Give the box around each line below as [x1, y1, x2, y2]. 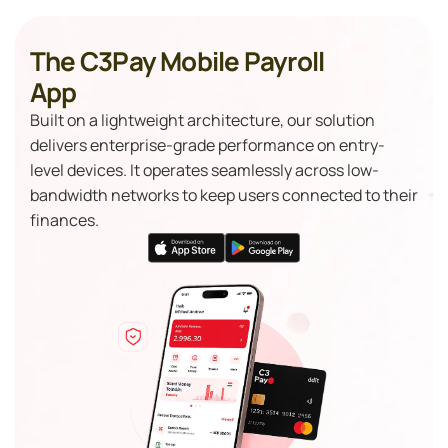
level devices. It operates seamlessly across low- [30, 158, 379, 181]
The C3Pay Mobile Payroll [30, 42, 325, 79]
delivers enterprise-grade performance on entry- [30, 133, 385, 156]
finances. [30, 208, 99, 231]
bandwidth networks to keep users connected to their [30, 183, 418, 206]
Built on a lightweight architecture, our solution [30, 108, 375, 131]
